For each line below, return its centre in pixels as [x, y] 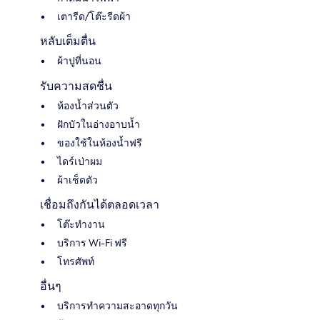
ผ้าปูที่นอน [79, 61]
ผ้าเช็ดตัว [77, 180]
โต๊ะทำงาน [81, 225]
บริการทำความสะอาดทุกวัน [117, 306]
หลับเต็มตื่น [68, 41]
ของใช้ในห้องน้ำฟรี [100, 143]
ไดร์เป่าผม [80, 162]
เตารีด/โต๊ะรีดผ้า [94, 17]
